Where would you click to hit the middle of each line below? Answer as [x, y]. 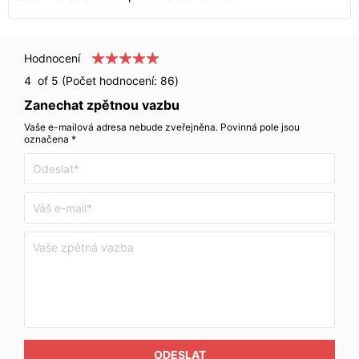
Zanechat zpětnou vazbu [102, 105]
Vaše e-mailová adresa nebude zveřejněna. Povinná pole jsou [162, 127]
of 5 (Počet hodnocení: [96, 81]
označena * [50, 139]
